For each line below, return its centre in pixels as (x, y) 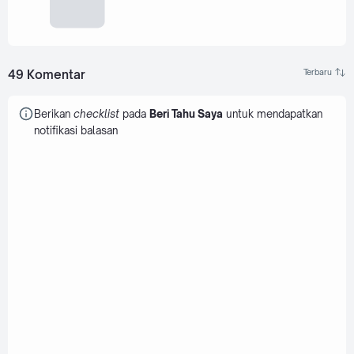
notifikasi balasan (75, 131)
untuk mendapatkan (272, 114)
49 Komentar (47, 75)
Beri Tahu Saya (186, 114)
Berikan (53, 114)
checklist (96, 114)
